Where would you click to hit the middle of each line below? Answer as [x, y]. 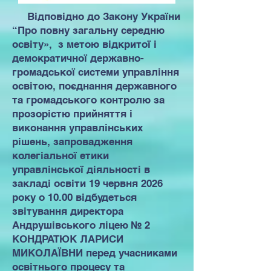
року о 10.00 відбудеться [74, 197]
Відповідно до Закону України [96, 16]
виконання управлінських [77, 128]
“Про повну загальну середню [88, 30]
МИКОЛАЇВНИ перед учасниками [95, 253]
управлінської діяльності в [81, 169]
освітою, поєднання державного [94, 86]
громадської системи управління [96, 72]
